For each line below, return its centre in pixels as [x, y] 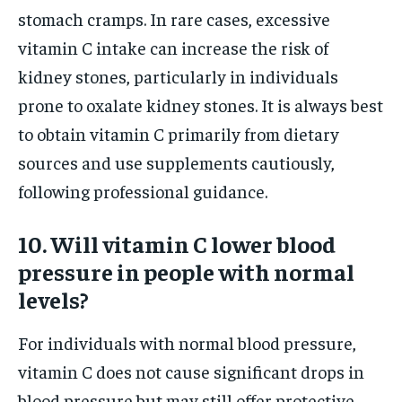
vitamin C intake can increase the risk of [173, 47]
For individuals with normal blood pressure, [187, 342]
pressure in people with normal [186, 271]
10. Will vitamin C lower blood [177, 243]
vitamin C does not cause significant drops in [191, 371]
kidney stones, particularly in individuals [178, 75]
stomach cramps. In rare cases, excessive [174, 18]
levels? [53, 299]
